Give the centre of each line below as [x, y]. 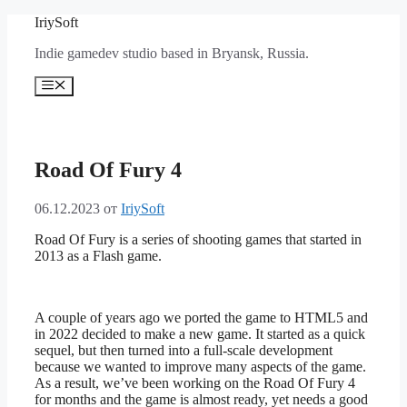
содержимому [49, 54]
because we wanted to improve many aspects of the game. [200, 367]
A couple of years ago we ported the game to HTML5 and [201, 318]
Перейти [33, 21]
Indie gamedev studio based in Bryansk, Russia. [172, 53]
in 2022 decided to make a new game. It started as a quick [200, 334]
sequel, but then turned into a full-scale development [184, 351]
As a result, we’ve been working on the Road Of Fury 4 [195, 383]
